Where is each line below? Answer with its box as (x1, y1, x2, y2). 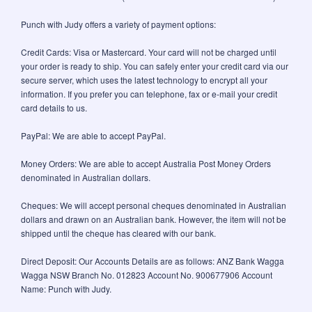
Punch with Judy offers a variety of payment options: (21, 17, 216, 30)
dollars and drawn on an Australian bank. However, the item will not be (21, 212, 286, 225)
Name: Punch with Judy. (21, 282, 111, 295)
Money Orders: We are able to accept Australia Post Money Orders (21, 157, 271, 169)
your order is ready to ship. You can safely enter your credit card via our (21, 59, 288, 72)
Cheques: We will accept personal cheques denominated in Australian (21, 198, 286, 211)
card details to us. (21, 101, 87, 114)
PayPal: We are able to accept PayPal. (21, 129, 166, 141)
